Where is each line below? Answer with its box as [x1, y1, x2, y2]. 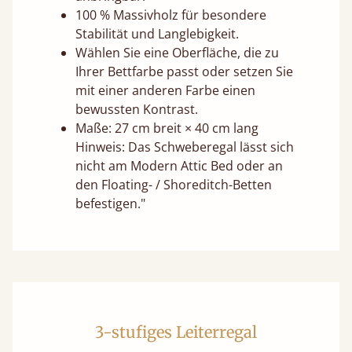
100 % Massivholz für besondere [75, 6, 266, 24]
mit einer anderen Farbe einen [75, 82, 255, 100]
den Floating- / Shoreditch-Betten [75, 176, 272, 194]
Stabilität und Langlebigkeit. [75, 25, 239, 43]
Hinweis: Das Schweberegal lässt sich [75, 138, 294, 156]
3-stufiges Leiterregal [95, 322, 257, 343]
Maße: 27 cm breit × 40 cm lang [75, 119, 258, 137]
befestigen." [75, 195, 145, 213]
